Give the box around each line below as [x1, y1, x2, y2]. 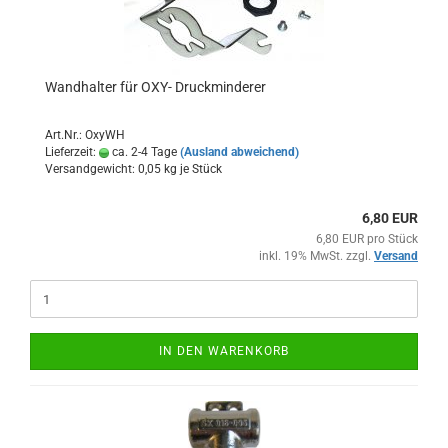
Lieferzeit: [45, 145, 99, 159]
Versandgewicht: [45, 162, 138, 176]
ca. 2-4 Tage [109, 145, 177, 159]
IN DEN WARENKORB [159, 344, 289, 358]
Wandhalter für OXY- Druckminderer [45, 79, 266, 95]
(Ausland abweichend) [180, 145, 299, 159]
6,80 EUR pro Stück [316, 232, 418, 246]
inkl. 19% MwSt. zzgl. [259, 249, 374, 263]
